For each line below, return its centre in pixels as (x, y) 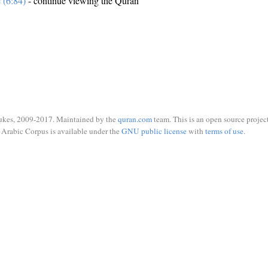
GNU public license (154, 131)
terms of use (224, 131)
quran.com (135, 119)
